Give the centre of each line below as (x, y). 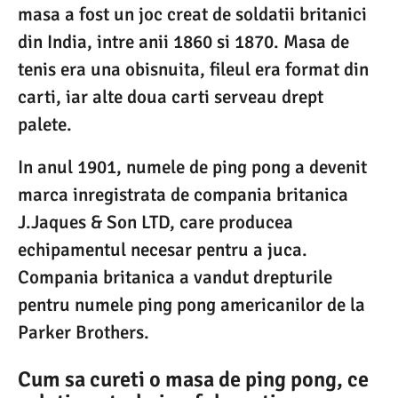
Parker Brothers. (88, 332)
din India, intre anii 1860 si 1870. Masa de (183, 42)
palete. (45, 125)
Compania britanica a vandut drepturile (175, 277)
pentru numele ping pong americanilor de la (191, 304)
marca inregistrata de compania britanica (183, 194)
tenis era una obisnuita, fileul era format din (193, 70)
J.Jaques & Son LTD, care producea (155, 222)
